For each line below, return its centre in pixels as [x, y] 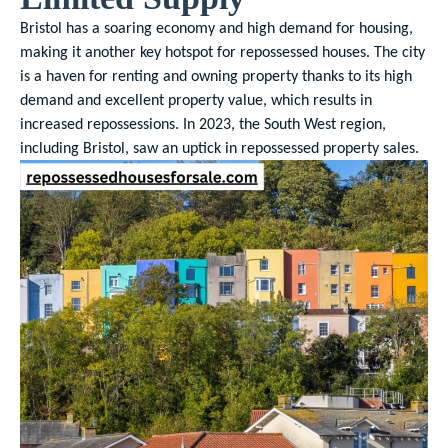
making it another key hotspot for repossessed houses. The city [222, 51]
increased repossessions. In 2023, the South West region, [203, 123]
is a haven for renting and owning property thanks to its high [216, 75]
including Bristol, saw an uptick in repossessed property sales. [219, 147]
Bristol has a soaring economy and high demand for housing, [218, 27]
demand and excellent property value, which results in [196, 99]
